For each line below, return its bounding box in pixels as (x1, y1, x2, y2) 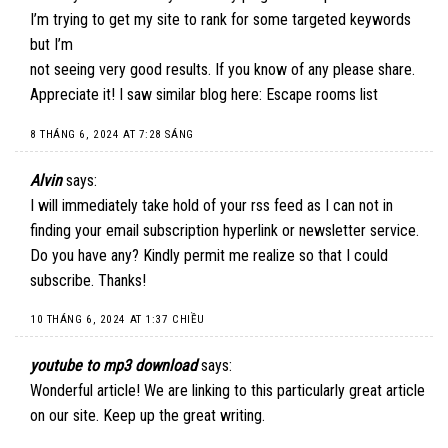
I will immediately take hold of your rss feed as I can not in (30, 195, 393, 215)
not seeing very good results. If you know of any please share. (30, 60, 415, 80)
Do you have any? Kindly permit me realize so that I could (30, 245, 388, 265)
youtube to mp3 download (30, 355, 197, 375)
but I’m (30, 35, 73, 55)
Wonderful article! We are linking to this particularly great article (30, 380, 425, 400)
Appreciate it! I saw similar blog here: (30, 85, 266, 105)
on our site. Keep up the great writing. (30, 405, 265, 425)
